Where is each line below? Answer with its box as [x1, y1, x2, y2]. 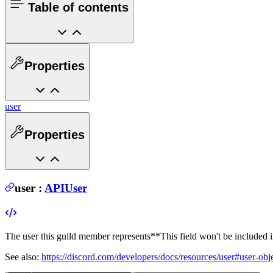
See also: [5, 251, 39, 262]
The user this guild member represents [5, 230, 151, 241]
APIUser [44, 182, 87, 195]
